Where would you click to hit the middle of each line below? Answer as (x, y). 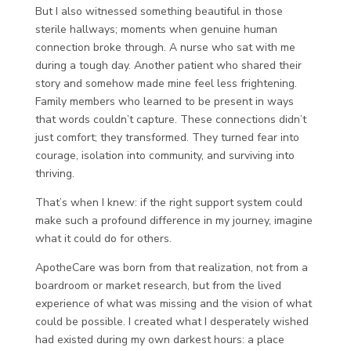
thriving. (54, 174)
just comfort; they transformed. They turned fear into (167, 138)
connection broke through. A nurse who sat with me (165, 47)
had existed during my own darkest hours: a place (159, 340)
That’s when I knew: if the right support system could (168, 203)
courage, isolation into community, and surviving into (165, 156)
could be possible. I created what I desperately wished (172, 322)
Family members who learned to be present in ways (164, 101)
